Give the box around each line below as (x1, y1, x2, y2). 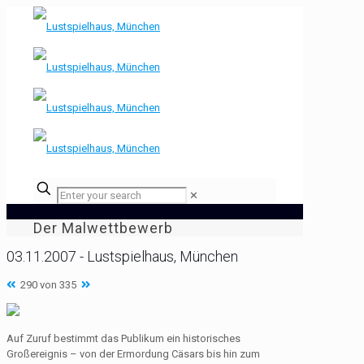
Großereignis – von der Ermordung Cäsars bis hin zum (6, 347, 260, 360)
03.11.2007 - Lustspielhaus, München (6, 247, 238, 265)
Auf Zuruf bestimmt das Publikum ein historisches (6, 331, 240, 344)
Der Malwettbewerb (33, 219, 173, 237)
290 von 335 (15, 278, 81, 291)
